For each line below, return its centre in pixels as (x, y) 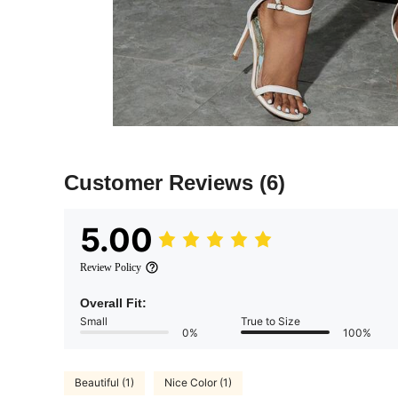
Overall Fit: (113, 302)
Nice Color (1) (198, 383)
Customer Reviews (162, 182)
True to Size (271, 321)
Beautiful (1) (104, 383)
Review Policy (111, 267)
